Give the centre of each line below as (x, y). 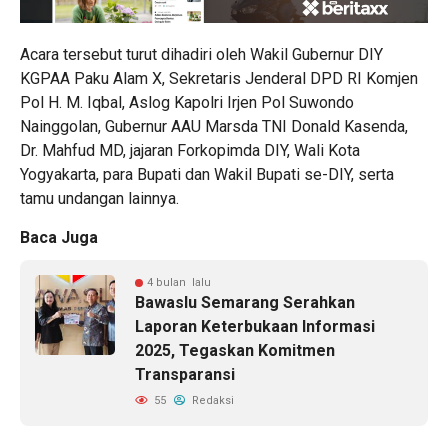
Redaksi (211, 401)
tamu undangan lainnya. (99, 199)
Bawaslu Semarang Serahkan (245, 303)
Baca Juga (59, 238)
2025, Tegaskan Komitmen (235, 351)
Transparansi (185, 375)
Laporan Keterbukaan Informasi (255, 327)
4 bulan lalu (179, 283)
